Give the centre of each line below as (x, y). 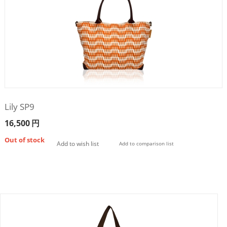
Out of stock (24, 140)
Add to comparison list (146, 143)
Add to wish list (78, 143)
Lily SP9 (19, 106)
